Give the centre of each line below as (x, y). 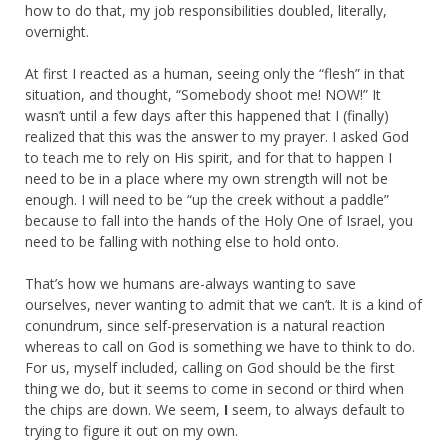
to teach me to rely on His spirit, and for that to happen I (208, 157)
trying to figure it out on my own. (131, 430)
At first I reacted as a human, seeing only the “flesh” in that (215, 73)
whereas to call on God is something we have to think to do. (220, 346)
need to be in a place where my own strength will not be (206, 178)
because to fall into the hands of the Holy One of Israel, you (219, 220)
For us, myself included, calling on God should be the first (210, 367)
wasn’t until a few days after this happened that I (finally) (207, 115)
